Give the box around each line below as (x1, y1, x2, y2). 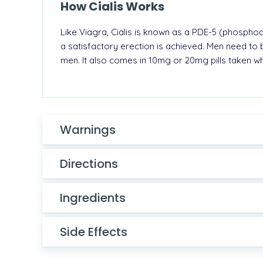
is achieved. (154, 40, 204, 52)
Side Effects (60, 223, 127, 240)
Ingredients (60, 189, 126, 206)
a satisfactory (60, 40, 120, 52)
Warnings (60, 121, 116, 138)
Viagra (79, 26, 107, 38)
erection (120, 40, 154, 52)
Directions (60, 155, 118, 172)
